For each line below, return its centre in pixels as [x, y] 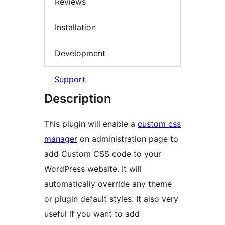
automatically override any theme [108, 184]
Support [70, 80]
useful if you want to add [92, 214]
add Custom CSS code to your [103, 154]
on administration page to [128, 139]
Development [80, 53]
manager [61, 139]
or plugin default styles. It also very [111, 199]
